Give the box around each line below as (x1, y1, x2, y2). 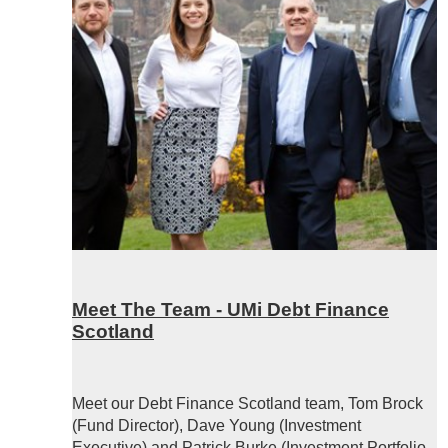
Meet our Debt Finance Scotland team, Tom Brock (72, 394, 423, 412)
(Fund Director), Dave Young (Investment (72, 416, 361, 434)
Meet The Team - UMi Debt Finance (72, 299, 389, 321)
